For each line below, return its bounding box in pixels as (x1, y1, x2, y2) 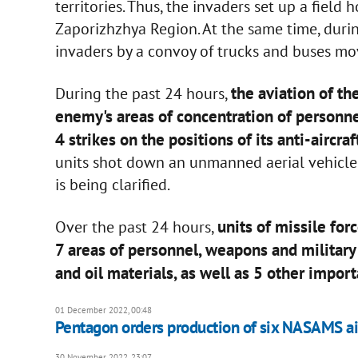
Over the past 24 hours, (54, 217, 217, 238)
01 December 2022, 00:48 (54, 304, 152, 316)
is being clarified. (54, 174, 170, 196)
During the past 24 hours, (54, 83, 231, 105)
